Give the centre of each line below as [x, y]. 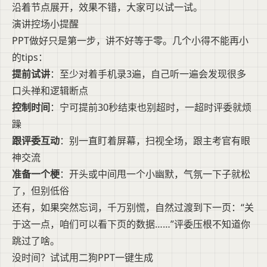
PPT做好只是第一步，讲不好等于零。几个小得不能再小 [130, 40]
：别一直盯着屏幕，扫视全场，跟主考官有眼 [155, 140]
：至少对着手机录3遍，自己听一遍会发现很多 [148, 74]
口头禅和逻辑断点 [50, 90]
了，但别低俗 [41, 190]
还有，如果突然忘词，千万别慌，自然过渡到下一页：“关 [133, 207]
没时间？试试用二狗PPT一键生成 [83, 257]
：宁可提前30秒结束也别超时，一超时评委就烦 [151, 107]
